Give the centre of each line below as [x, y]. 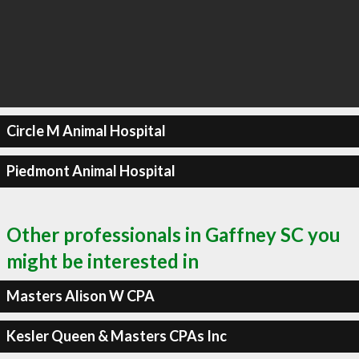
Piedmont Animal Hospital [91, 171]
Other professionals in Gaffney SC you [173, 234]
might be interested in [103, 260]
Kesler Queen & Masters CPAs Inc [116, 336]
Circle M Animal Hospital [86, 131]
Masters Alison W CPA [80, 296]
